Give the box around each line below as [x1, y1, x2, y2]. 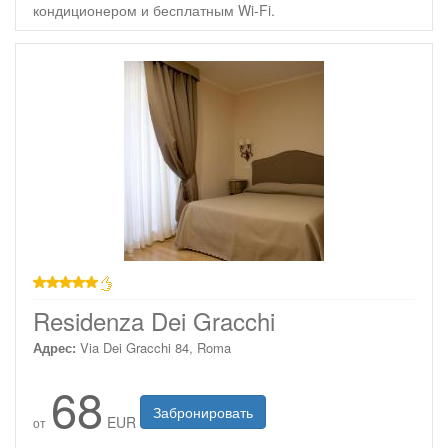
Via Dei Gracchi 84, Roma [80, 338, 231, 357]
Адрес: [33, 338, 76, 357]
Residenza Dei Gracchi [33, 303, 275, 338]
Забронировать [153, 402, 253, 422]
